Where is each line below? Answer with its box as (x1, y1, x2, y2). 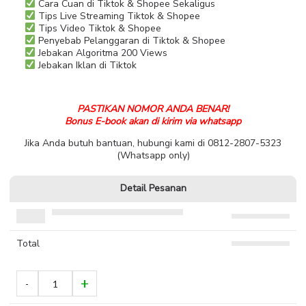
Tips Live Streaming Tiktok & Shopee (35, 10, 200, 23)
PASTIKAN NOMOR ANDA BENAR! (77, 102, 229, 115)
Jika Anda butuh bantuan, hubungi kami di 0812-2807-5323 (25, 137, 281, 150)
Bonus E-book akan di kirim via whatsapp (65, 115, 241, 128)
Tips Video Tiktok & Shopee (35, 22, 161, 35)
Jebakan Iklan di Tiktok (35, 59, 137, 72)
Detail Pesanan (120, 182, 186, 195)
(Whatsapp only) (116, 149, 190, 162)
